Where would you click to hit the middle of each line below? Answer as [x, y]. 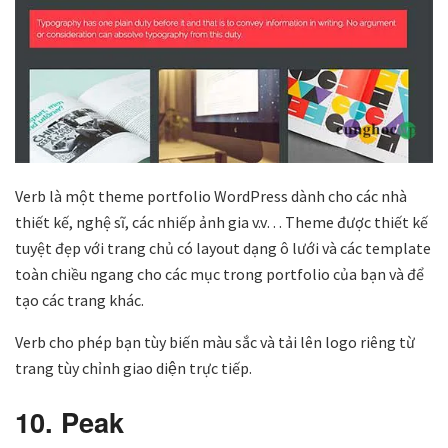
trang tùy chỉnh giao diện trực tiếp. [133, 367]
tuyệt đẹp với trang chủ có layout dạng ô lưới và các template [223, 247]
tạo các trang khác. [79, 299]
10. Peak [69, 421]
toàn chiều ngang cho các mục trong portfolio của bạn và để [219, 273]
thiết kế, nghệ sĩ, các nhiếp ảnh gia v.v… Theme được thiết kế [221, 221]
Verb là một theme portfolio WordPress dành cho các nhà [211, 195]
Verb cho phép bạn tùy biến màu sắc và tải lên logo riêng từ [215, 341]
